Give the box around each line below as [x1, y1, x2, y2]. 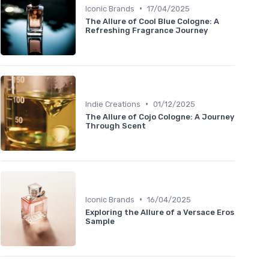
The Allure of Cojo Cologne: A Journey [85, 112, 234, 121]
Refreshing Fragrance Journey [85, 25, 208, 35]
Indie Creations [85, 99, 141, 109]
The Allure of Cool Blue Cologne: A [85, 16, 219, 26]
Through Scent [85, 121, 146, 130]
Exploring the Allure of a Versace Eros [85, 207, 234, 217]
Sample [85, 216, 115, 226]
